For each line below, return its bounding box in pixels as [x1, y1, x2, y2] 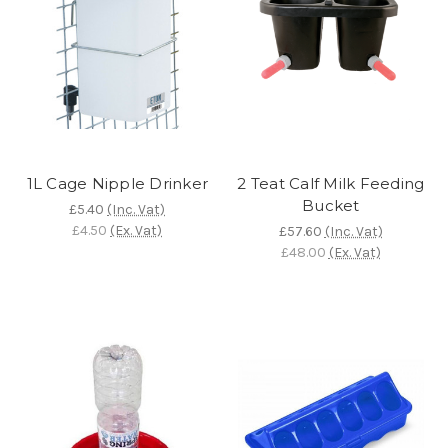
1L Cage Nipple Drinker [26, 173, 208, 193]
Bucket [302, 195, 360, 215]
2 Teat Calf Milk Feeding [237, 173, 425, 193]
